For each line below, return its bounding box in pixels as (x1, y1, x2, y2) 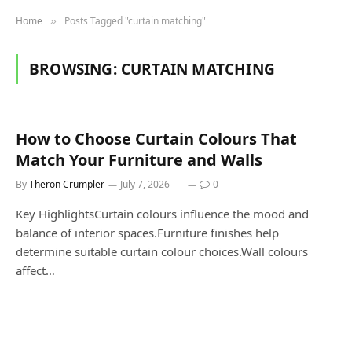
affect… (16, 262, 55, 278)
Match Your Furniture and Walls (16, 149, 262, 170)
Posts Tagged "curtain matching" (64, 14, 206, 27)
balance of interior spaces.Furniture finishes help (16, 225, 279, 240)
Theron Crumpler (29, 178, 104, 191)
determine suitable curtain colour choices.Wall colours (16, 244, 308, 259)
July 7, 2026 (120, 178, 170, 191)
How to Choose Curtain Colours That (16, 128, 297, 149)
